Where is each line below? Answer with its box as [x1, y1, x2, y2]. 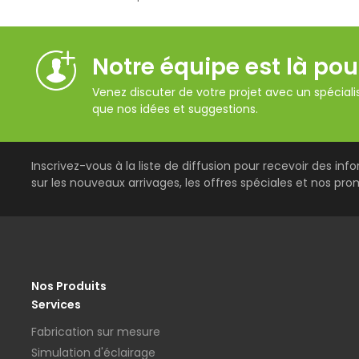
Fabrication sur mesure [31, 324, 160, 341]
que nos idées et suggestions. [92, 101, 258, 118]
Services [31, 296, 81, 313]
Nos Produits [31, 278, 107, 295]
